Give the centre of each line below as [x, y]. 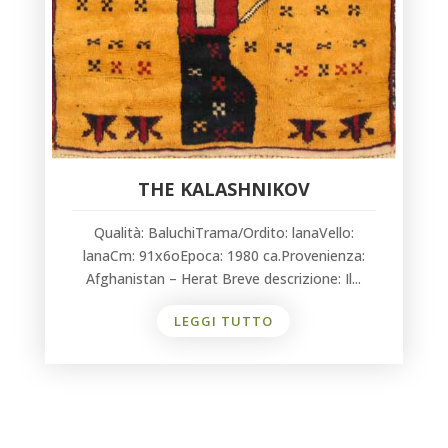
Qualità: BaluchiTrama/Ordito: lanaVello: [223, 232]
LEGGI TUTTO [224, 320]
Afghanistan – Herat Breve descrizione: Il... [224, 278]
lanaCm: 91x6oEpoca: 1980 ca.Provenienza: [223, 255]
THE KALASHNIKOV [223, 188]
